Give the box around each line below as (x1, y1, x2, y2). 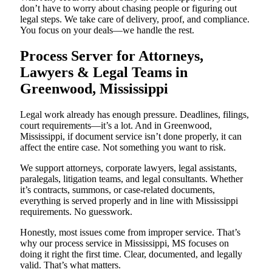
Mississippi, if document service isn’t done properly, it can (20, 131, 242, 142)
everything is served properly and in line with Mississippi (20, 195, 238, 206)
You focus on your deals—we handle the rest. (20, 25, 194, 36)
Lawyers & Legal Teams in (20, 64, 188, 81)
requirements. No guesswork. (20, 206, 132, 217)
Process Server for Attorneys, (20, 48, 203, 64)
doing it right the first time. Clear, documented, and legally (20, 249, 242, 260)
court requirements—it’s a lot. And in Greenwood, (20, 120, 212, 131)
